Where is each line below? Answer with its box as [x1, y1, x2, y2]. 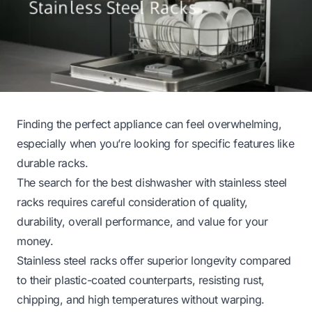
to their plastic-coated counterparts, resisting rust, [17, 272, 265, 287]
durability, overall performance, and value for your [17, 214, 268, 228]
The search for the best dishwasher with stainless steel [17, 175, 288, 189]
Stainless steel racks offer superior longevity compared [17, 253, 292, 267]
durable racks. [17, 155, 88, 170]
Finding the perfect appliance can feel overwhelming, [17, 116, 282, 131]
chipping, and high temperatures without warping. [17, 292, 265, 306]
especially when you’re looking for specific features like [17, 136, 295, 150]
